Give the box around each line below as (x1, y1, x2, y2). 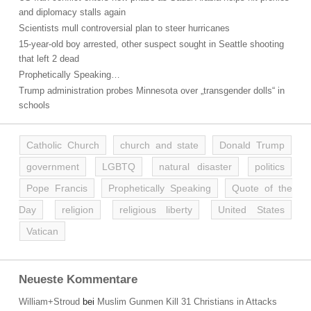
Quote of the (232, 183, 292, 194)
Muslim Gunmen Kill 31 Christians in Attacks (97, 296, 277, 307)
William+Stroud (19, 296, 80, 307)
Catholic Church (26, 140, 99, 151)
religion (61, 204, 94, 215)
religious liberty (119, 204, 193, 215)
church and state (119, 140, 199, 151)
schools (19, 100, 50, 110)
